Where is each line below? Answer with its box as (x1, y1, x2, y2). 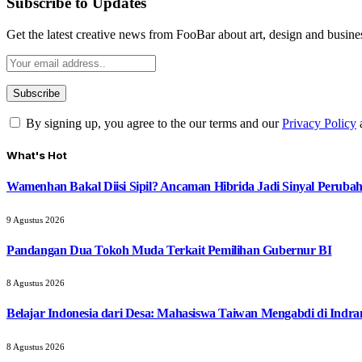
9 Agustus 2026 (6, 214, 65, 225)
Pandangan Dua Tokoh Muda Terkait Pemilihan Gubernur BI (6, 242, 332, 257)
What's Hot (6, 149, 67, 162)
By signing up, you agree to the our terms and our (23, 116, 282, 131)
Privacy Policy (282, 116, 356, 131)
